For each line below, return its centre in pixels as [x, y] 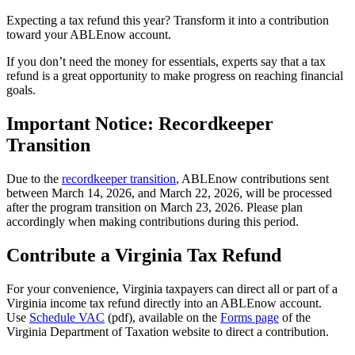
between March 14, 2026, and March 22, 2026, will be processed [169, 193]
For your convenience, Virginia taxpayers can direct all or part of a [172, 288]
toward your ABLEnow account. [89, 35]
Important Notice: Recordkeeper [140, 123]
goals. [21, 90]
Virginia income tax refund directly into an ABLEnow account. [164, 303]
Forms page [250, 317]
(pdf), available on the [162, 317]
